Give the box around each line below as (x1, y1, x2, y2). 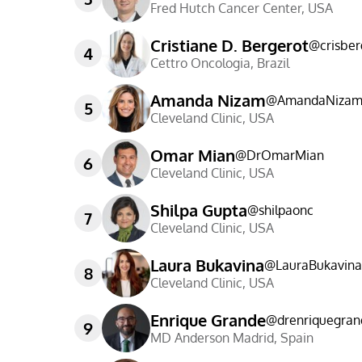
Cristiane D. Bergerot (150, 35, 309, 56)
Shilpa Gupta (150, 200, 247, 221)
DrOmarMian (246, 147, 324, 163)
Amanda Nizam (150, 90, 266, 111)
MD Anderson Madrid (150, 330, 274, 346)
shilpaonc (259, 202, 314, 218)
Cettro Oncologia (150, 55, 250, 71)
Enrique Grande (150, 309, 266, 330)
